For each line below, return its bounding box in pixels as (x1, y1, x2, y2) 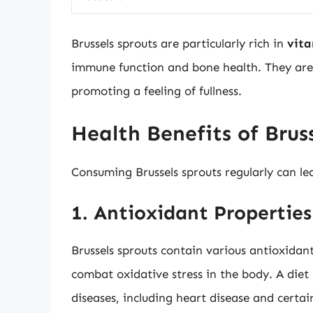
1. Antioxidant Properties (71, 201, 312, 225)
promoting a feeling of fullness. (71, 84, 242, 99)
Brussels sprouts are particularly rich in (71, 36, 287, 51)
